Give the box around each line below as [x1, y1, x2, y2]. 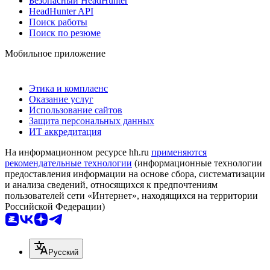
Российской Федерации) [5, 201, 105, 212]
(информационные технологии [132, 158, 262, 169]
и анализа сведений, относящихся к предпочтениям [5, 180, 218, 190]
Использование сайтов [29, 105, 122, 116]
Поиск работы [29, 17, 87, 28]
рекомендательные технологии [5, 158, 132, 169]
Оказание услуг [29, 94, 93, 105]
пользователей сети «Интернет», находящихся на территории [5, 190, 258, 201]
